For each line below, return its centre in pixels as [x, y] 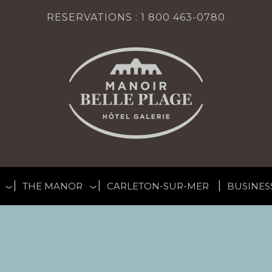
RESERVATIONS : [94, 17]
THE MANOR [53, 186]
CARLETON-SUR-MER [158, 186]
